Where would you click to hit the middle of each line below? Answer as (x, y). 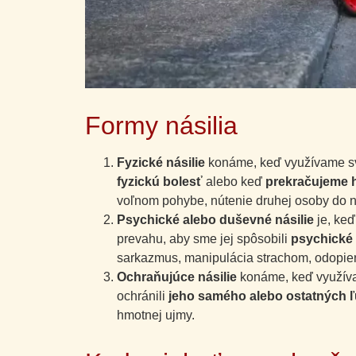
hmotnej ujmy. (156, 315)
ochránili (143, 296)
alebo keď (234, 181)
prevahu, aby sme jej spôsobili (204, 238)
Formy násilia (161, 125)
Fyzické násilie (161, 162)
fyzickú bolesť (160, 181)
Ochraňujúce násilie (177, 277)
